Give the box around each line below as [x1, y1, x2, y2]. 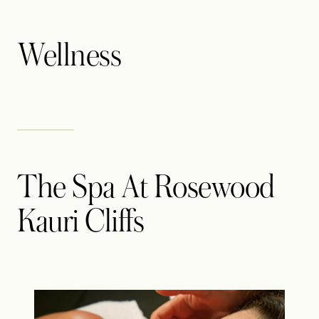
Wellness [17, 38, 122, 73]
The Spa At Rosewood [17, 170, 275, 205]
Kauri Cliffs [17, 204, 145, 239]
